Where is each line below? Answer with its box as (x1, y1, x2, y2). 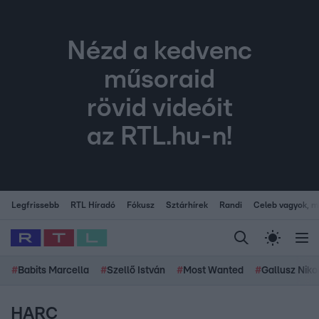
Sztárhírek (166, 201, 208, 209)
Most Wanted (183, 266, 244, 276)
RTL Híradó (70, 201, 115, 209)
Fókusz (127, 201, 155, 209)
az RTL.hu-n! (87, 124, 232, 150)
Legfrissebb (11, 201, 59, 209)
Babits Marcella (18, 266, 89, 276)
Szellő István (107, 266, 165, 276)
